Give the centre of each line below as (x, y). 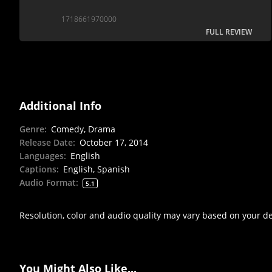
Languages (42, 156)
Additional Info (60, 106)
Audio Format (48, 183)
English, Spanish (97, 169)
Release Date (46, 143)
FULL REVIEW (229, 32)
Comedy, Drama (83, 129)
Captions (38, 169)
